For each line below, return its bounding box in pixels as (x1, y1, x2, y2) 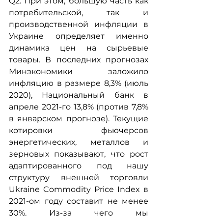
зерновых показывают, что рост (9, 149, 148, 159)
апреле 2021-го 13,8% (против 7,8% (9, 102, 148, 111)
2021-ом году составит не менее (9, 196, 148, 206)
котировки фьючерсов (9, 126, 148, 135)
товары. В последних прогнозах (9, 55, 148, 64)
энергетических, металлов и (9, 137, 148, 147)
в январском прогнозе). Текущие (9, 114, 148, 123)
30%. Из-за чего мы (9, 208, 148, 218)
